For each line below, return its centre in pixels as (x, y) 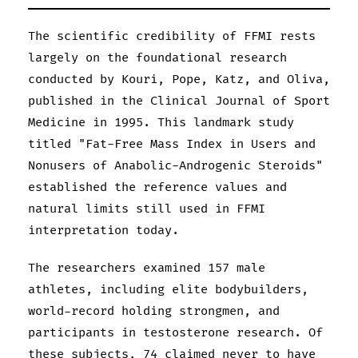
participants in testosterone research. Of (175, 332)
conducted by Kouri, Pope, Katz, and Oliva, (179, 79)
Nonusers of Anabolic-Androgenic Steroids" (175, 165)
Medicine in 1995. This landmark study (161, 122)
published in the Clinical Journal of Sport (179, 101)
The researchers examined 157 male (147, 268)
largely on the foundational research (157, 58)
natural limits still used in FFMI (147, 209)
